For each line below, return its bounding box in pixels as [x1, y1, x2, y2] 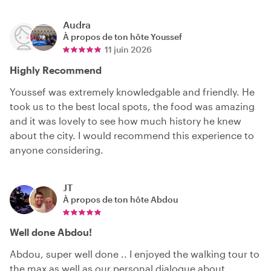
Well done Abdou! [10, 226, 92, 238]
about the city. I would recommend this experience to [10, 129, 254, 142]
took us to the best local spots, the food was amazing [10, 100, 255, 113]
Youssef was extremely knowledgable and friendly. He [10, 86, 255, 98]
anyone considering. [10, 144, 103, 156]
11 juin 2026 [105, 44, 152, 55]
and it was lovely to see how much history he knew [10, 115, 241, 127]
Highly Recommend [10, 64, 102, 76]
